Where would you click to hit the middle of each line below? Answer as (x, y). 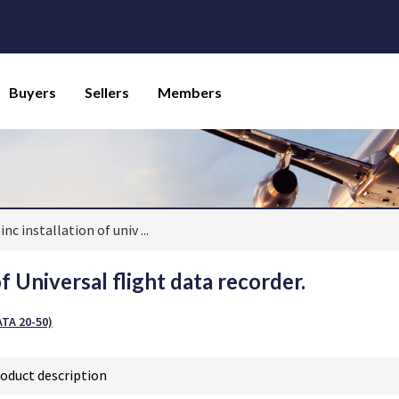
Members (189, 92)
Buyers (32, 92)
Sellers (106, 92)
